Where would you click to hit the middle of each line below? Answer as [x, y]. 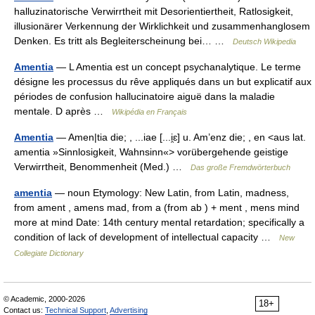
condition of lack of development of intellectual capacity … [147, 237]
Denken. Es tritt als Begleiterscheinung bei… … [123, 41]
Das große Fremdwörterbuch [240, 167]
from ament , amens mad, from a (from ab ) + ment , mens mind [157, 207]
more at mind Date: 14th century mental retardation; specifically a [159, 222]
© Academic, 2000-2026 [44, 299]
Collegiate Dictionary [49, 253]
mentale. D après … [63, 111]
